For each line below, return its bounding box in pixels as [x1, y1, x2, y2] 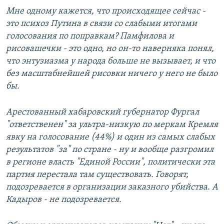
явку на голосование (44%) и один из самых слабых [6, 132, 215, 142]
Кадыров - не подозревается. [6, 195, 121, 205]
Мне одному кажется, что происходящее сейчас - [6, 6, 205, 16]
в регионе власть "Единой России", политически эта [6, 157, 215, 167]
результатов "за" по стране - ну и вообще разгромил [6, 145, 213, 155]
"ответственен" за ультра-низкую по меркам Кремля [6, 120, 218, 130]
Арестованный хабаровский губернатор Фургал [6, 107, 199, 117]
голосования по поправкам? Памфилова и [6, 31, 174, 41]
